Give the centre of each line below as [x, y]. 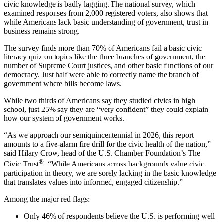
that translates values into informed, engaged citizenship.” [94, 182]
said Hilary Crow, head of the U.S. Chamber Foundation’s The [102, 153]
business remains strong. [43, 31]
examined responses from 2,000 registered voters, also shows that [106, 13]
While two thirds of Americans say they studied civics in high [100, 101]
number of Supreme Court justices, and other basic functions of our [109, 66]
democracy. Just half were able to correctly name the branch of [101, 75]
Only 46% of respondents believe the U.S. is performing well [119, 216]
